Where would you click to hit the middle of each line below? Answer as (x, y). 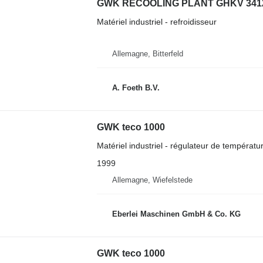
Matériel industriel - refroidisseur (156, 22)
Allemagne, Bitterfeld (147, 54)
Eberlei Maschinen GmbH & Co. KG (176, 214)
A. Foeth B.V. (136, 87)
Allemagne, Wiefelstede (152, 180)
